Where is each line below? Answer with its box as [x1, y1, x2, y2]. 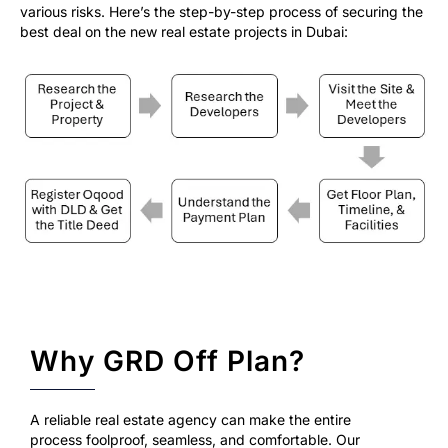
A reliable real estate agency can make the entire [30, 410, 352, 428]
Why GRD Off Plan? [30, 343, 306, 378]
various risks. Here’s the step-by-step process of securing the [20, 3, 423, 21]
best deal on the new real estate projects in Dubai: [20, 23, 348, 41]
